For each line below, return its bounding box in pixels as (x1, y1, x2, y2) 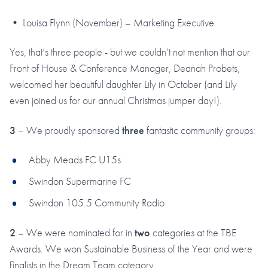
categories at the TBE (150, 225, 236, 239)
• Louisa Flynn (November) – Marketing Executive (10, 15, 214, 29)
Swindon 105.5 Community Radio (28, 196, 165, 210)
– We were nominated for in (16, 225, 135, 239)
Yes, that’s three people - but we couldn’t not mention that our (10, 45, 250, 59)
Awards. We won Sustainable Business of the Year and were (10, 241, 252, 255)
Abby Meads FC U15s (28, 153, 121, 167)
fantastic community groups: (144, 123, 255, 137)
